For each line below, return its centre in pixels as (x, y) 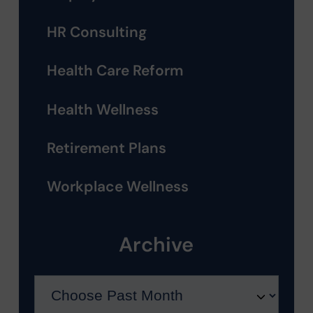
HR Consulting (97, 32)
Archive (156, 245)
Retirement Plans (107, 148)
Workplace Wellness (118, 186)
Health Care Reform (115, 71)
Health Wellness (103, 109)
